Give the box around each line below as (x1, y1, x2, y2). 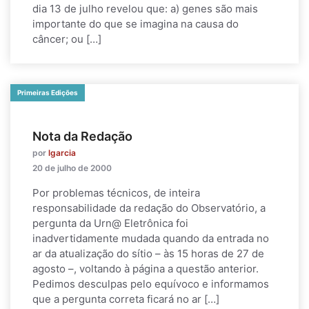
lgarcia (48, 148, 76, 158)
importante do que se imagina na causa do (32, 17, 239, 30)
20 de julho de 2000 (32, 163, 112, 173)
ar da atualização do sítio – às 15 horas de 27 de (32, 247, 264, 260)
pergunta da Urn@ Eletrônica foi (32, 217, 188, 230)
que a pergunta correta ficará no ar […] (32, 292, 219, 306)
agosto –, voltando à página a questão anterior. (32, 262, 259, 275)
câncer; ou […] (32, 32, 101, 46)
